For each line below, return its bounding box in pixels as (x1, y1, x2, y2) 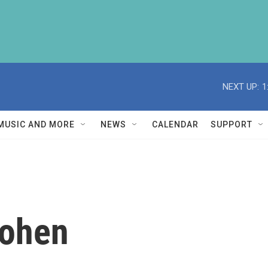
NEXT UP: (223, 81, 259, 92)
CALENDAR (152, 120, 199, 129)
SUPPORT (211, 120, 252, 129)
